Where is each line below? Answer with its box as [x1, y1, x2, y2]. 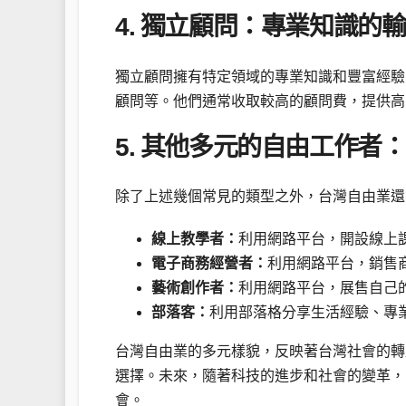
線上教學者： [151, 231, 238, 247]
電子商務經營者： [151, 256, 267, 272]
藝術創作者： [151, 280, 238, 296]
